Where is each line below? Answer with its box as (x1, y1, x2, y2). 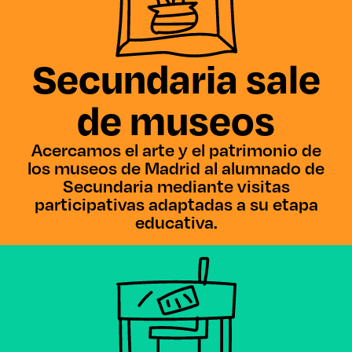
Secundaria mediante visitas (62, 175, 290, 196)
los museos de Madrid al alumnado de (27, 157, 324, 178)
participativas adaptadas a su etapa (34, 193, 318, 214)
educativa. (134, 211, 218, 233)
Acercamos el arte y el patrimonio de (31, 139, 321, 160)
